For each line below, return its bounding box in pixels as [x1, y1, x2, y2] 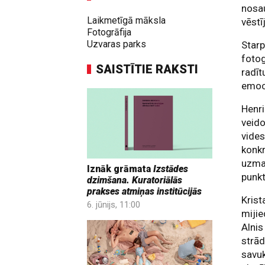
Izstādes [153, 163, 188, 175]
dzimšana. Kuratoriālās [87, 174, 182, 186]
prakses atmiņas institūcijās [87, 186, 202, 198]
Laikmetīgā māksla [87, 15, 166, 26]
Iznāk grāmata [87, 163, 153, 175]
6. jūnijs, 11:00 [87, 199, 140, 211]
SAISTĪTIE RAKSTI [96, 62, 198, 76]
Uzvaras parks [87, 38, 146, 50]
